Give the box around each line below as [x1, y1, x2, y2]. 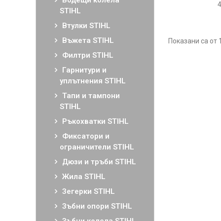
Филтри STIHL [62, 51, 113, 60]
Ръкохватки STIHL [62, 117, 129, 126]
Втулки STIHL [62, 21, 110, 30]
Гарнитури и [62, 66, 107, 74]
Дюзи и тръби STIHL [62, 157, 136, 166]
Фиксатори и [62, 132, 110, 141]
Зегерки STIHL [62, 187, 115, 196]
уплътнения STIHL [60, 76, 126, 85]
